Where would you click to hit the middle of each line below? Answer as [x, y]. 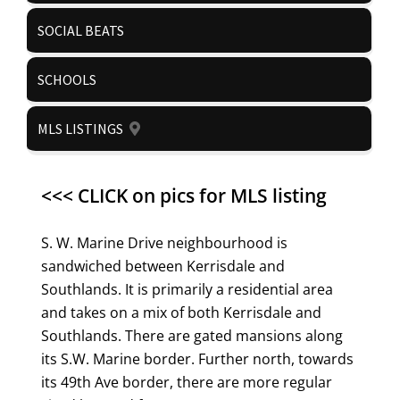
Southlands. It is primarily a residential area [187, 289]
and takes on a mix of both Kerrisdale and [181, 312]
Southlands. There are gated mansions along [192, 336]
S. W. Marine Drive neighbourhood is [164, 243]
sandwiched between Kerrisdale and [163, 266]
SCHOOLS [67, 79]
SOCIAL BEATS [81, 30]
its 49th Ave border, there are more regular [187, 382]
